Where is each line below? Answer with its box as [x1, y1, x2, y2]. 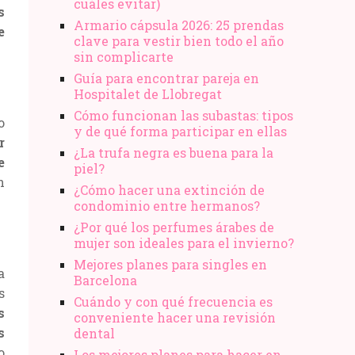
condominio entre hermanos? [74, 197, 260, 214]
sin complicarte [74, 48, 174, 65]
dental [74, 324, 115, 342]
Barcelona [74, 271, 137, 288]
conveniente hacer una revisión [74, 308, 276, 326]
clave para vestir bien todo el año [74, 32, 284, 49]
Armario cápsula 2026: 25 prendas [74, 16, 284, 33]
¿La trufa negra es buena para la [74, 143, 273, 161]
